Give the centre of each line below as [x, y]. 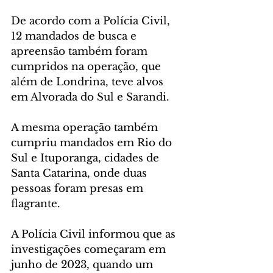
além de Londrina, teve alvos [89, 82]
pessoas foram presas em [79, 189]
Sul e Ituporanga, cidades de [87, 158]
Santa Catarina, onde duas [80, 173]
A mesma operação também [86, 128]
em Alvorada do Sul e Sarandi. [90, 97]
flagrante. [36, 204]
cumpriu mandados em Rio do [93, 143]
